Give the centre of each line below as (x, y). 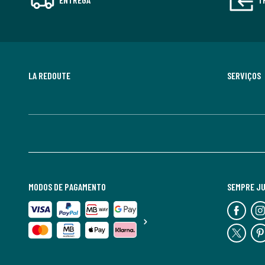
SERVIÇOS (244, 75)
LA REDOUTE (49, 75)
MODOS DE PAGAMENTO (67, 187)
